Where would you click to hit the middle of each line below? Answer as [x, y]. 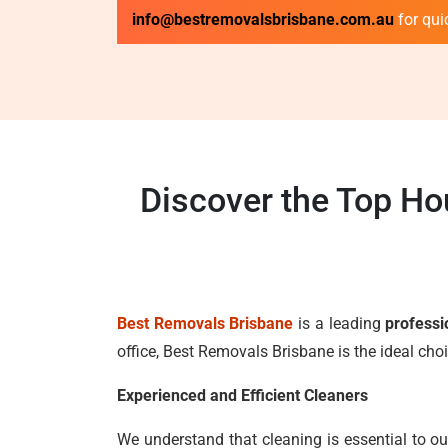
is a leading [339, 323]
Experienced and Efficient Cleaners [242, 395]
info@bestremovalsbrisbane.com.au [265, 19]
